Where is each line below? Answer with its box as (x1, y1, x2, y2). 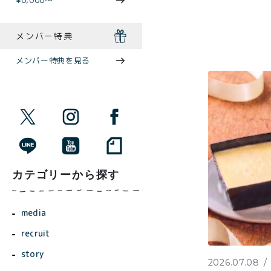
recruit (21, 227, 50, 240)
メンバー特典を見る (16, 55, 90, 67)
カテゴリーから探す (12, 168, 120, 182)
